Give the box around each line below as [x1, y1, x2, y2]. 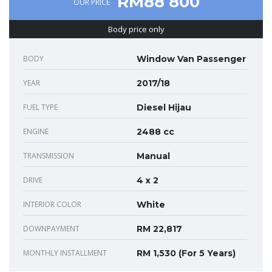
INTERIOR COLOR [23, 199, 81, 209]
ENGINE [23, 126, 49, 137]
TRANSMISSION [23, 150, 74, 161]
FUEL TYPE [23, 101, 58, 112]
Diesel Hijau [137, 101, 191, 113]
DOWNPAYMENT [23, 223, 80, 234]
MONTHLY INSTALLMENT [23, 247, 107, 258]
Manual [137, 150, 170, 161]
